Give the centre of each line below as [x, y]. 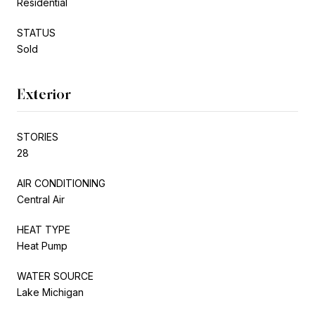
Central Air [41, 199]
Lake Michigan [50, 292]
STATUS [36, 32]
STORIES [38, 136]
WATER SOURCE [55, 276]
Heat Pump [42, 245]
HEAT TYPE [44, 229]
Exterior [44, 94]
